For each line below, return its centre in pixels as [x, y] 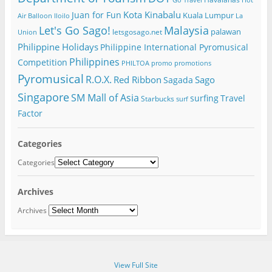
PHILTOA [135, 63]
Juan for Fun [96, 15]
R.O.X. [98, 80]
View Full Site [136, 265]
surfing [204, 98]
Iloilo [62, 16]
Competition [42, 63]
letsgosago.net [137, 32]
